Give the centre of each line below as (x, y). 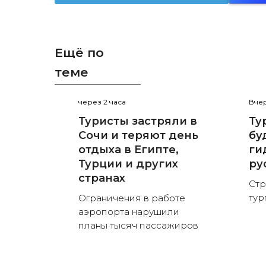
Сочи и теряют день (138, 136)
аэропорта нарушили (129, 212)
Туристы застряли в (138, 121)
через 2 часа (102, 102)
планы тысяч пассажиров (138, 226)
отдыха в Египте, (129, 150)
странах (102, 178)
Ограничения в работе (132, 198)
